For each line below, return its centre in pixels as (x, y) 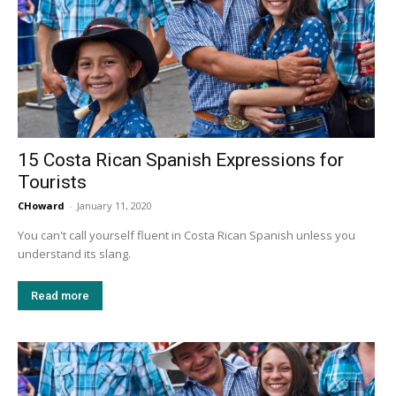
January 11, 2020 (114, 206)
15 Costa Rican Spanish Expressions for (181, 160)
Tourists (52, 183)
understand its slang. (76, 254)
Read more (60, 296)
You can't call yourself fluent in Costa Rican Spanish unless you (187, 236)
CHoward (41, 206)
